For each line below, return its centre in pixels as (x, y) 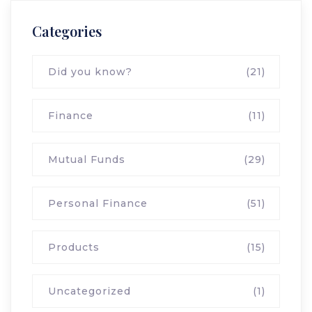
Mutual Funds (87, 159)
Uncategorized (89, 291)
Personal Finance (98, 203)
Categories (67, 31)
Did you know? (90, 72)
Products (74, 247)
